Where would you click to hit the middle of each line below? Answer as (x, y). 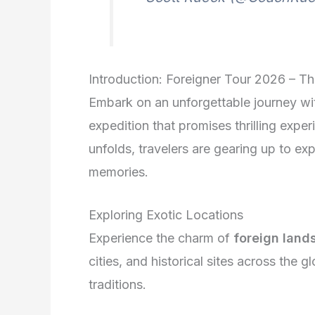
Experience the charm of (161, 238)
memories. (118, 172)
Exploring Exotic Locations (166, 215)
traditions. (117, 285)
